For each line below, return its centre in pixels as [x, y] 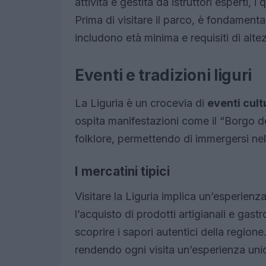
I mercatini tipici [122, 172]
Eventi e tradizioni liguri [164, 75]
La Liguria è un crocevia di [141, 103]
